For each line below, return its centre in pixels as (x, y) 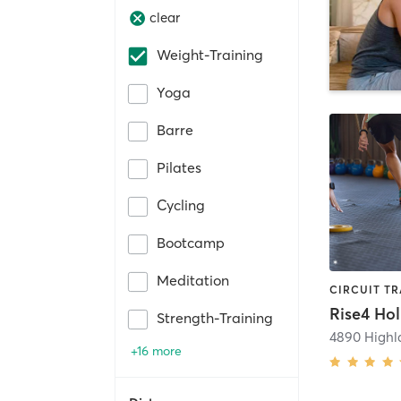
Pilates (179, 167)
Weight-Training (210, 54)
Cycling (181, 205)
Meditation (193, 280)
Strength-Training (215, 317)
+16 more (156, 350)
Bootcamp (191, 242)
